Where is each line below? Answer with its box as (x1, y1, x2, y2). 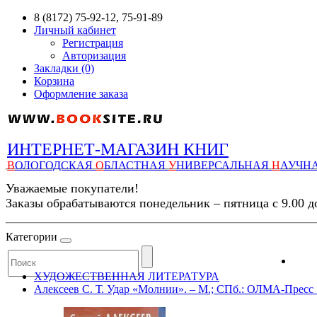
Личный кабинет (34, 24, 116, 36)
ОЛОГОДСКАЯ (15, 159, 96, 171)
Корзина (34, 75, 74, 87)
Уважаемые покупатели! (6, 181, 139, 195)
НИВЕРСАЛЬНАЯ (176, 159, 272, 171)
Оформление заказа (34, 88, 128, 100)
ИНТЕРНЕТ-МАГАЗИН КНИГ (7, 140, 229, 158)
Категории (6, 231, 57, 243)
